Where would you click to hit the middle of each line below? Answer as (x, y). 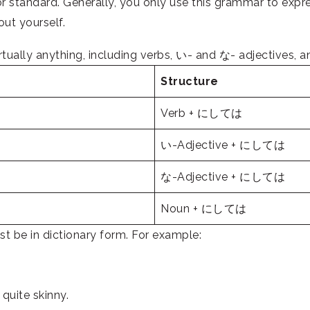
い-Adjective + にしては (223, 145)
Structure (190, 81)
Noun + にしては (204, 209)
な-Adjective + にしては (223, 177)
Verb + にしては (202, 113)
